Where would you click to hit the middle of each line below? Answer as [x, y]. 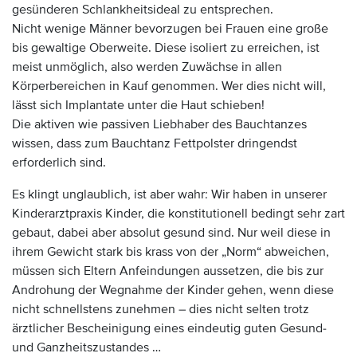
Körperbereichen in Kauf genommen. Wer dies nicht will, [169, 86]
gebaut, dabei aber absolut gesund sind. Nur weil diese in [171, 233]
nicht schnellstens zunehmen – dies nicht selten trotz [161, 309]
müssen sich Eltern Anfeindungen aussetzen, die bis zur [168, 271]
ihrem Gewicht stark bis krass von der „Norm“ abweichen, [171, 252]
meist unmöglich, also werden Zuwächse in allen [147, 67]
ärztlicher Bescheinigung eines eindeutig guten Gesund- [169, 328]
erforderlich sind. [59, 163]
